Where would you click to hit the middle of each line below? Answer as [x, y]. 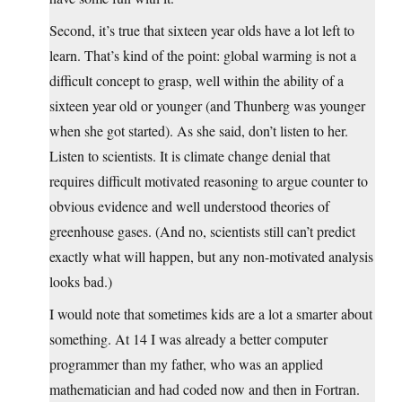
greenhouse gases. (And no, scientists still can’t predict [202, 231]
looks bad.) [81, 281]
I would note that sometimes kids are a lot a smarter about [211, 313]
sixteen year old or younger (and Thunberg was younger [207, 105]
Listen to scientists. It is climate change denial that [190, 155]
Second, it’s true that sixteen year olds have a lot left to [202, 30]
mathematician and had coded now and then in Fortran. [205, 389]
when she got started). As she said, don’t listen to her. [199, 130]
